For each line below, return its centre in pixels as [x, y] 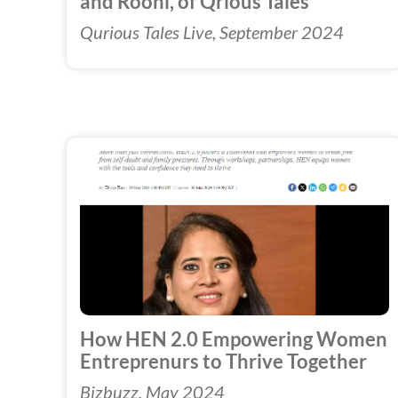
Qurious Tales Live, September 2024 [212, 32]
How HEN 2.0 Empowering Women [234, 339]
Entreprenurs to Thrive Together [223, 361]
